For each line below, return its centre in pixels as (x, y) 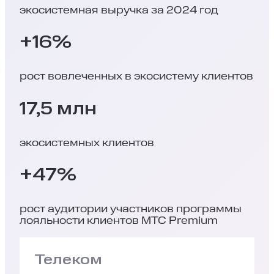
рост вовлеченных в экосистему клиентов (136, 77)
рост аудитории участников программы (131, 209)
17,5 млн (58, 109)
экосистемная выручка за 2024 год (119, 10)
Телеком (68, 260)
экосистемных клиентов (87, 143)
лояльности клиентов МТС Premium (119, 221)
